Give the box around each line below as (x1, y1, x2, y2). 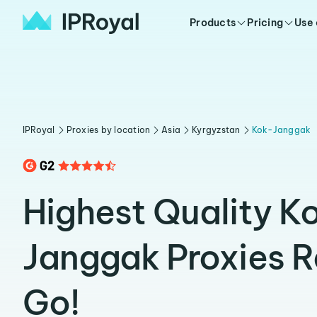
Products (190, 16, 236, 29)
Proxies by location (66, 125, 151, 135)
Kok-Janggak (251, 125, 311, 135)
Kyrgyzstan (192, 125, 241, 135)
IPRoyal (23, 125, 55, 135)
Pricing (247, 16, 284, 29)
